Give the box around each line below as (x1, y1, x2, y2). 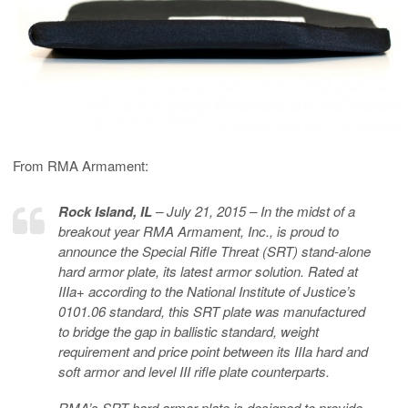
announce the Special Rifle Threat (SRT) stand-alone (58, 240, 371, 260)
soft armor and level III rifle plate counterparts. (58, 361, 330, 381)
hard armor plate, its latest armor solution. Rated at (58, 260, 358, 280)
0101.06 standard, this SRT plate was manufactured (58, 301, 365, 321)
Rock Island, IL (58, 200, 156, 221)
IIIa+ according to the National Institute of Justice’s (58, 280, 356, 301)
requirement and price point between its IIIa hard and (58, 341, 368, 361)
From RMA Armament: (13, 155, 148, 175)
